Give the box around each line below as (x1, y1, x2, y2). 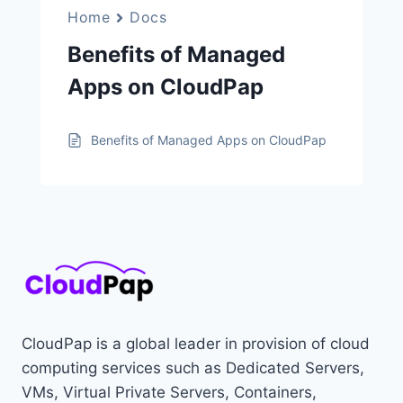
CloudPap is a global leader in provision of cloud (22, 335, 370, 353)
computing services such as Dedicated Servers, (22, 359, 364, 377)
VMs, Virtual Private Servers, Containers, (22, 383, 317, 401)
